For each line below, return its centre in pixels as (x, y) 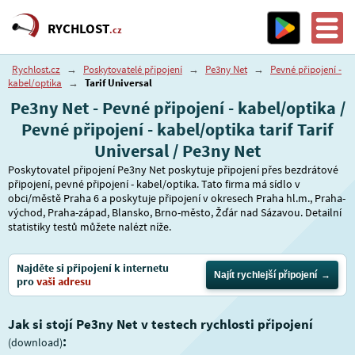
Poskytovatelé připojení (133, 69)
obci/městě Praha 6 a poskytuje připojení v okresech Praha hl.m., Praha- (177, 198)
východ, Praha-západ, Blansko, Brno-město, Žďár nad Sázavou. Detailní (175, 212)
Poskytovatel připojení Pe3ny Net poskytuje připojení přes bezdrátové (173, 170)
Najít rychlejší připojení (265, 275)
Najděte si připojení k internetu (93, 268)
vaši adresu (64, 281)
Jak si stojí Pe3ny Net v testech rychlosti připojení (160, 324)
